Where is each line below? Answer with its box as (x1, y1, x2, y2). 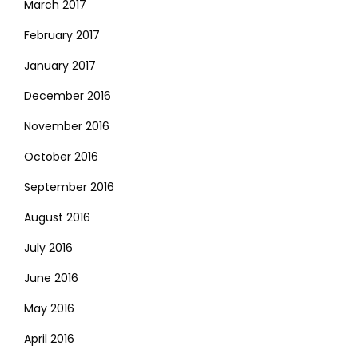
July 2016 (24, 239, 73, 256)
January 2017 (24, 57, 96, 74)
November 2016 (24, 117, 109, 134)
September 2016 (24, 178, 114, 195)
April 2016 (24, 330, 74, 347)
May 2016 (24, 300, 74, 316)
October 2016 (24, 148, 98, 165)
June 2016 (24, 269, 78, 286)
